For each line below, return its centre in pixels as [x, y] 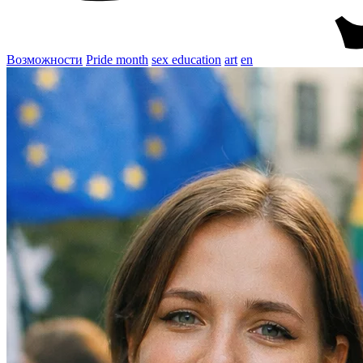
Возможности [45, 60]
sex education [186, 60]
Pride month [117, 60]
